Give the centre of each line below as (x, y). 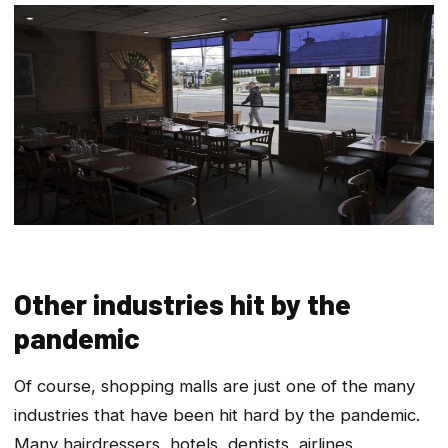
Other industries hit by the (182, 304)
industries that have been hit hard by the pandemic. (217, 415)
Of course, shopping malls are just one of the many (214, 386)
